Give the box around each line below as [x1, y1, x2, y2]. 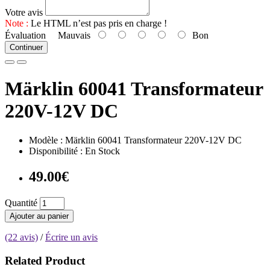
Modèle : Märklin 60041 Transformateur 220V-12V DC [29, 135, 242, 146]
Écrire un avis [45, 232, 98, 242]
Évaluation [5, 30, 46, 41]
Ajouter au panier [10, 212, 69, 221]
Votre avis [5, 7, 43, 18]
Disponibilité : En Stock [29, 146, 120, 157]
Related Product [5, 254, 85, 267]
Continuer [10, 43, 43, 52]
